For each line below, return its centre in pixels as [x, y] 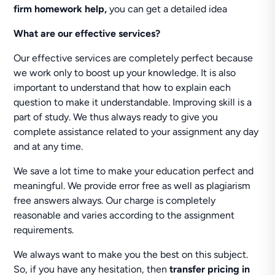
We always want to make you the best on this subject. [131, 254]
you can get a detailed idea [168, 9]
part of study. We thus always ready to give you [116, 117]
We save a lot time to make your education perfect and [134, 171]
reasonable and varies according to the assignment [124, 215]
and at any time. [48, 146]
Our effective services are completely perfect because [134, 58]
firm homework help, [62, 9]
